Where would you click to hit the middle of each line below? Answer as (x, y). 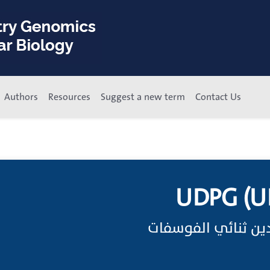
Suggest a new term (143, 97)
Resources (69, 97)
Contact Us (218, 97)
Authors (21, 97)
